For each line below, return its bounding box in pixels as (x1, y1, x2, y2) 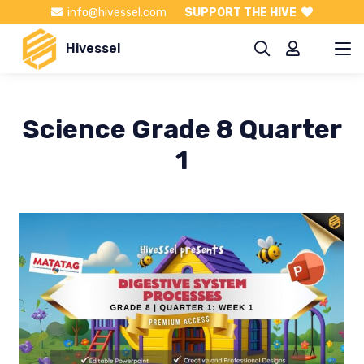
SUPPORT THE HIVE (184, 5, 297, 19)
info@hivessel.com (67, 5, 167, 19)
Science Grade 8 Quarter (22, 114, 342, 145)
